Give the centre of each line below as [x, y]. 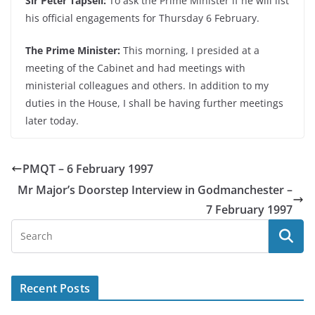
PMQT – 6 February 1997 [88, 169]
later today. [52, 121]
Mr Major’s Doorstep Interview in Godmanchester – [155, 190]
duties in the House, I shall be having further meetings [154, 103]
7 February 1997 [249, 210]
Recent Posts [55, 288]
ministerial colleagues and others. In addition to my [147, 85]
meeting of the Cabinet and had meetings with [135, 68]
